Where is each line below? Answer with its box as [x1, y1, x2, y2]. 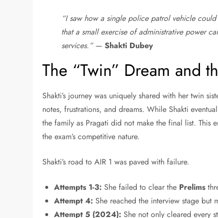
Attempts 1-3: [54, 182, 102, 193]
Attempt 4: [54, 195, 93, 207]
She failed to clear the [102, 182, 180, 193]
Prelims [179, 182, 206, 193]
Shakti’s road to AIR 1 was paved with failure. [42, 156, 190, 168]
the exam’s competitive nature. [42, 131, 140, 143]
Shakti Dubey [105, 40, 153, 52]
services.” [61, 40, 93, 52]
